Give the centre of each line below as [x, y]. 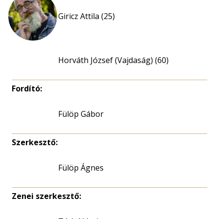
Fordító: [27, 88]
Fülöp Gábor [81, 114]
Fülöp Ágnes [81, 168]
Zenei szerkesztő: [46, 196]
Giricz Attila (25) [87, 16]
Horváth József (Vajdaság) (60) [113, 60]
